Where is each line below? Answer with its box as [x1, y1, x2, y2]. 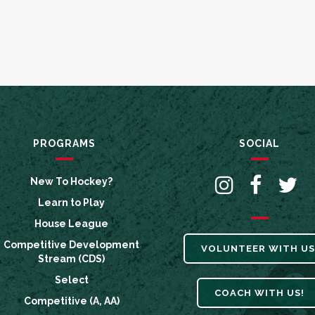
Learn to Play [38, 197, 105, 208]
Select [54, 274, 89, 285]
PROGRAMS [33, 138, 96, 149]
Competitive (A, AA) [23, 295, 120, 307]
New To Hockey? [30, 176, 112, 187]
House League [34, 218, 108, 229]
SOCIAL [239, 138, 280, 149]
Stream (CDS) [38, 253, 105, 264]
